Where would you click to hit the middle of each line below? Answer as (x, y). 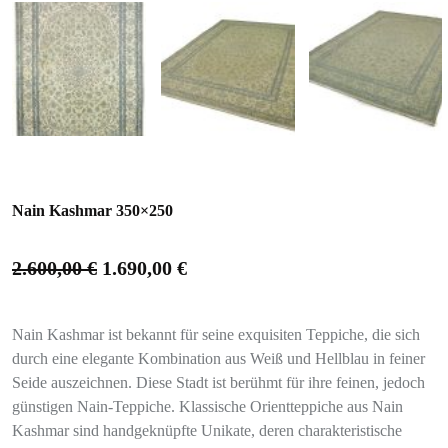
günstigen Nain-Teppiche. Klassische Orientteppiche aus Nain (207, 406)
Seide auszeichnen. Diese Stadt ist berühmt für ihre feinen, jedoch (218, 382)
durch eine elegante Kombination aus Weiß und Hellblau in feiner (218, 358)
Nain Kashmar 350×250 (92, 210)
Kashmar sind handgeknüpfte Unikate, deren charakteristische (207, 430)
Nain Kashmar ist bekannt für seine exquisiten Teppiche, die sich (216, 334)
